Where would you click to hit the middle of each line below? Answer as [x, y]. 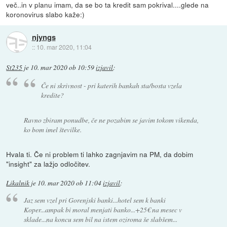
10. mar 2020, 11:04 [64, 47]
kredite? [53, 95]
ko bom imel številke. [52, 130]
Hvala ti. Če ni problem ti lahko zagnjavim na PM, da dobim [100, 154]
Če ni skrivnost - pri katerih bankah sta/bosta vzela [112, 85]
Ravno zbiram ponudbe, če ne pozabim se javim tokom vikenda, [111, 120]
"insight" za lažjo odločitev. [48, 163]
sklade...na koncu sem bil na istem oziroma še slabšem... [100, 219]
